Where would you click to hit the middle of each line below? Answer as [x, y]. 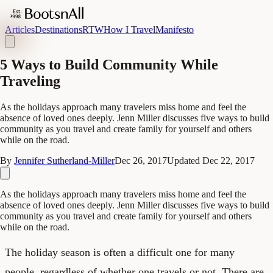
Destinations [58, 30]
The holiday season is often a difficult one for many [120, 252]
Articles [20, 30]
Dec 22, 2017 [229, 160]
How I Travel [129, 30]
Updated [185, 160]
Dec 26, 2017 [141, 160]
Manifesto [175, 30]
